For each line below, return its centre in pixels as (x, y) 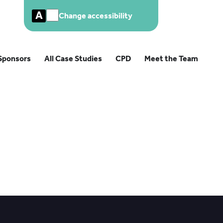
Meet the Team (171, 58)
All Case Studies (73, 58)
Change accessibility (96, 16)
